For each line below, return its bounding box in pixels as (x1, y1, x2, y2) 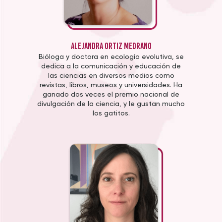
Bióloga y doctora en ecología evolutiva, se (38, 53, 184, 60)
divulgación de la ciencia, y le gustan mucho (37, 100, 185, 108)
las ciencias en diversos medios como (48, 72, 174, 79)
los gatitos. (92, 110, 130, 117)
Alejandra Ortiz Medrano (70, 40, 152, 52)
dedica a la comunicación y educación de (41, 62, 181, 70)
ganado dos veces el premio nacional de (43, 91, 179, 98)
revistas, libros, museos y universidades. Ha (40, 81, 182, 89)
